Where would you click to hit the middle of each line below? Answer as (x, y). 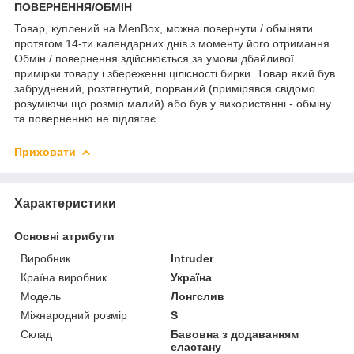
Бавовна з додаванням (235, 334)
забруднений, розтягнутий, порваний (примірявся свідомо (165, 88)
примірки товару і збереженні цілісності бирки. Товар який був (175, 73)
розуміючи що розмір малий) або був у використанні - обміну (173, 103)
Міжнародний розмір (74, 315)
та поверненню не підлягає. (87, 118)
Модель (41, 296)
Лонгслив (198, 296)
